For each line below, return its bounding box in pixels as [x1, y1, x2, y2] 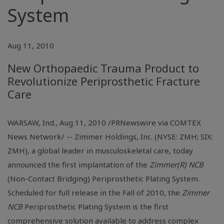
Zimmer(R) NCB [149, 159, 203, 169]
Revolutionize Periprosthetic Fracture [7, 73, 200, 88]
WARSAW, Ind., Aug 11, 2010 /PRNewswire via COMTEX [7, 117, 201, 127]
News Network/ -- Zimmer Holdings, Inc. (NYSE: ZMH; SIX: [7, 131, 213, 141]
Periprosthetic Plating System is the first [24, 201, 168, 211]
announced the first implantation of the [7, 159, 149, 169]
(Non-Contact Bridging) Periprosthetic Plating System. [7, 173, 199, 183]
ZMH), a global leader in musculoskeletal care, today [7, 145, 193, 155]
